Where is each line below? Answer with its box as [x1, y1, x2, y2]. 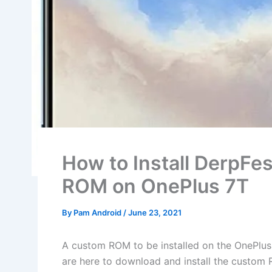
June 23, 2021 [128, 208, 182, 218]
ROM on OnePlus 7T [62, 174, 249, 199]
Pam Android [73, 208, 123, 218]
